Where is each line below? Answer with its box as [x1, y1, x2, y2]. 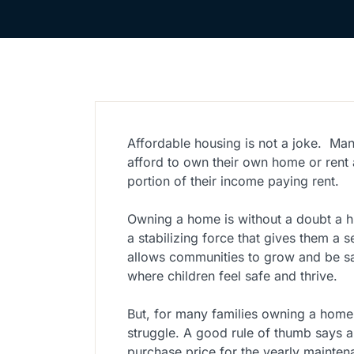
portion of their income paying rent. [127, 173, 343, 190]
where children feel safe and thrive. [127, 268, 337, 284]
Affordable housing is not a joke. [127, 135, 322, 152]
